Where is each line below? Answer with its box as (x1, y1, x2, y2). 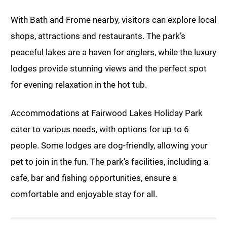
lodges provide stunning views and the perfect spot (11, 63, 207, 74)
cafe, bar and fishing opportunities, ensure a (11, 173, 177, 183)
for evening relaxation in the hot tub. (11, 80, 147, 90)
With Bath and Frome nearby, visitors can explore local (11, 15, 216, 25)
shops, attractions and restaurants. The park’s (11, 31, 185, 42)
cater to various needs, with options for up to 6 (11, 124, 189, 135)
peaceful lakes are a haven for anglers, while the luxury (11, 47, 216, 58)
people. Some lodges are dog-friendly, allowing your (11, 140, 208, 151)
